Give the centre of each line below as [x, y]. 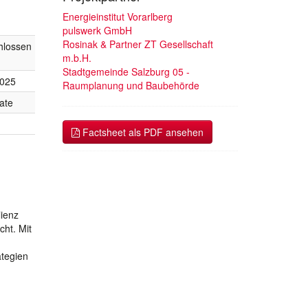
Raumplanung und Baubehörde [131, 85]
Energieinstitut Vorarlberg [118, 16]
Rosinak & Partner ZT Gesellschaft [138, 44]
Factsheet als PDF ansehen [142, 132]
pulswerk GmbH [97, 30]
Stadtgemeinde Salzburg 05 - [126, 71]
